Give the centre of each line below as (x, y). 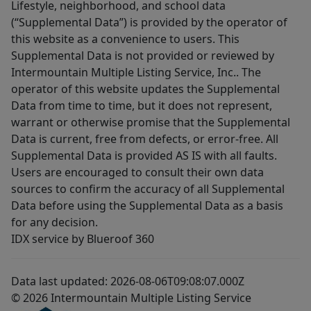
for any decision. (54, 222)
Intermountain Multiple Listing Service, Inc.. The (136, 73)
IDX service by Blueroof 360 (83, 239)
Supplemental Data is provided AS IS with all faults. (144, 156)
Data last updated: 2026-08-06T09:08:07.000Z (128, 281)
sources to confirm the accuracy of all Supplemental (148, 189)
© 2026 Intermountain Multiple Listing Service (131, 298)
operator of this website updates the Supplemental (145, 89)
